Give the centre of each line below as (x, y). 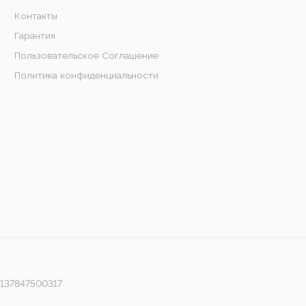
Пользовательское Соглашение (86, 56)
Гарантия (34, 36)
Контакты (36, 16)
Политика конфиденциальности (86, 75)
